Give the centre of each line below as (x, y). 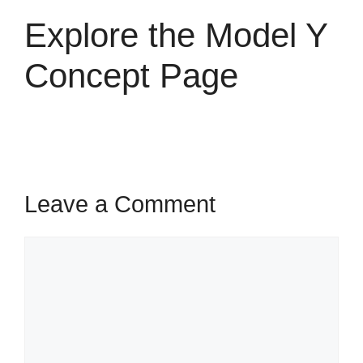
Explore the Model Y (176, 36)
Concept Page (131, 76)
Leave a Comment (120, 205)
